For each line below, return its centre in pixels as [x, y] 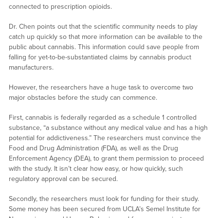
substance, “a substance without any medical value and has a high [108, 128]
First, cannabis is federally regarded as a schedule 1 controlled [102, 118]
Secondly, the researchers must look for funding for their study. [104, 199]
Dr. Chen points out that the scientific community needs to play [103, 27]
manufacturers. [31, 68]
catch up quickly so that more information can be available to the [105, 37]
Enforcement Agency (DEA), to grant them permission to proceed [106, 159]
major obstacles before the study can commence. [83, 98]
